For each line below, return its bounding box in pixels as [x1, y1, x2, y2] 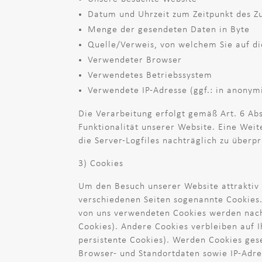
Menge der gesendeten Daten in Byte [88, 25, 250, 35]
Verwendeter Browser [88, 55, 182, 65]
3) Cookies [78, 158, 124, 168]
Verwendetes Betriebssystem [88, 70, 213, 80]
